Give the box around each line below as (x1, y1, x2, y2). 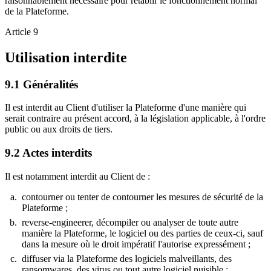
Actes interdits (22, 146, 92, 160)
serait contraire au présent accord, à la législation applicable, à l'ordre (5, 113, 266, 124)
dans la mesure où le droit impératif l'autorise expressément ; (22, 238, 250, 249)
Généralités (23, 77, 78, 91)
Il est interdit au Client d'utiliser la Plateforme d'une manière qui (5, 102, 246, 113)
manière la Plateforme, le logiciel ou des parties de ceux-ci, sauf (22, 227, 263, 238)
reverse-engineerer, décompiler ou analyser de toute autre (22, 217, 238, 227)
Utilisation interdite (5, 49, 127, 65)
